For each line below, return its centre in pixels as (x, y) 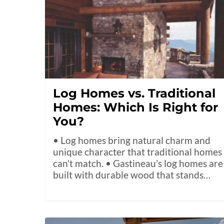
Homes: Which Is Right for (136, 107)
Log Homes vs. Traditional (134, 93)
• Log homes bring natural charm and (132, 140)
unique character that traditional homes (138, 152)
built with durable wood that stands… (132, 175)
